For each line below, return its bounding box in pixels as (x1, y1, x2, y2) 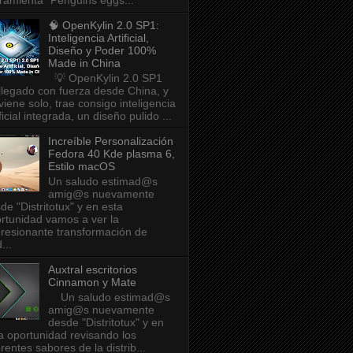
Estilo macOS (47, 160, 115, 173)
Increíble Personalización (47, 135, 173, 148)
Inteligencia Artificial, (47, 32, 149, 45)
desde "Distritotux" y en (47, 315, 164, 329)
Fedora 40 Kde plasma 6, (47, 147, 175, 161)
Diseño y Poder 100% (47, 44, 156, 58)
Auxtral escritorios (47, 263, 137, 277)
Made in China (47, 57, 121, 70)
